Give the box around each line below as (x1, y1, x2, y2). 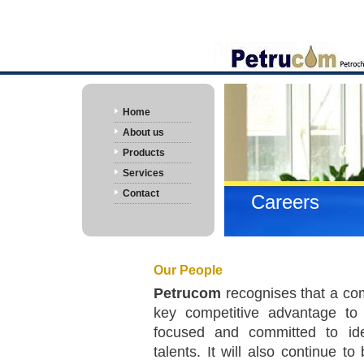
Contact (123, 188, 159, 199)
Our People (154, 263, 223, 277)
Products (123, 147, 165, 158)
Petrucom (154, 285, 221, 301)
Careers (251, 191, 319, 213)
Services (123, 167, 164, 179)
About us (123, 127, 164, 138)
